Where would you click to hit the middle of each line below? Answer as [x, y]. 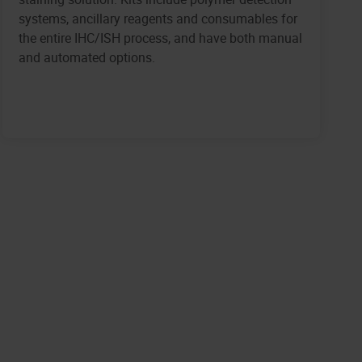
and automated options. [86, 58]
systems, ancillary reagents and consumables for [158, 19]
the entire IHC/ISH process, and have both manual [160, 38]
